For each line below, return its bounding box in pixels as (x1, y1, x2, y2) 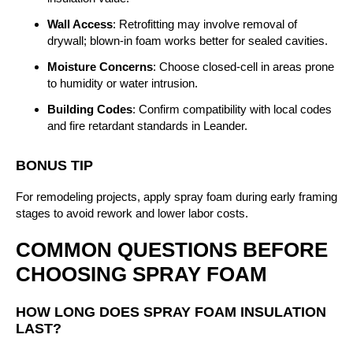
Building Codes (47, 102, 132, 116)
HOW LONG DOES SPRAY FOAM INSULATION (16, 304, 326, 321)
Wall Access (47, 17, 113, 31)
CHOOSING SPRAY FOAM (16, 262, 267, 287)
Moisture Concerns (47, 59, 153, 73)
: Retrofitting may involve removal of (113, 17, 297, 31)
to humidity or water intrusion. (47, 76, 198, 90)
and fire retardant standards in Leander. (47, 118, 247, 132)
